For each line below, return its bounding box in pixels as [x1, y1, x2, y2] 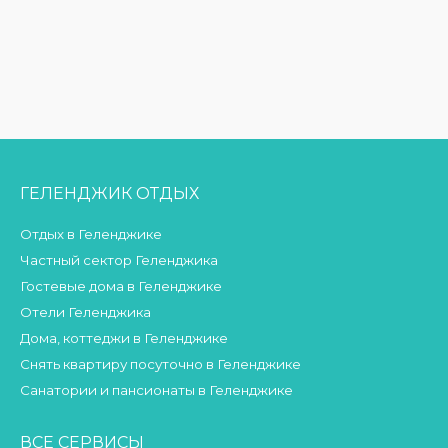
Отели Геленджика [20, 304, 151, 321]
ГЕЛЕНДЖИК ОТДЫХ [20, 184, 199, 204]
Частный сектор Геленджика [20, 252, 218, 269]
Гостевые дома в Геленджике [20, 278, 222, 295]
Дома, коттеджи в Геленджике [20, 330, 228, 347]
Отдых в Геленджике [20, 226, 162, 243]
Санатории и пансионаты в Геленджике [20, 382, 293, 399]
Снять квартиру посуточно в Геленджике [20, 356, 301, 373]
